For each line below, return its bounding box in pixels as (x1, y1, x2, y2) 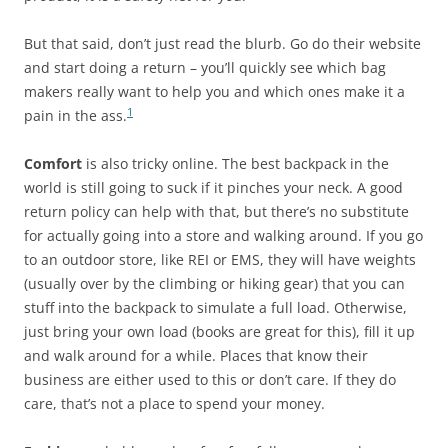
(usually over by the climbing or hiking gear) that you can (24, 274, 405, 293)
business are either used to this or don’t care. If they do (24, 370, 396, 389)
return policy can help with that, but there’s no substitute (24, 202, 409, 221)
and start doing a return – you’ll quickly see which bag (24, 58, 386, 77)
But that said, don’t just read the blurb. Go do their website (24, 34, 421, 53)
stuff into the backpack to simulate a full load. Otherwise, (24, 298, 407, 317)
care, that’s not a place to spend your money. (24, 394, 325, 413)
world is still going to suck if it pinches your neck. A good (24, 178, 403, 197)
